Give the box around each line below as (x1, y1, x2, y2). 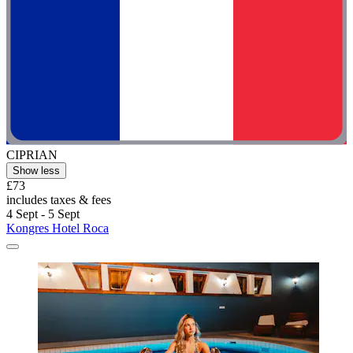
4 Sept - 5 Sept (6, 206, 80, 221)
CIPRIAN (6, 147, 58, 162)
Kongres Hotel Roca (6, 221, 109, 235)
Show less (13, 164, 60, 176)
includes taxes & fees (6, 192, 111, 206)
